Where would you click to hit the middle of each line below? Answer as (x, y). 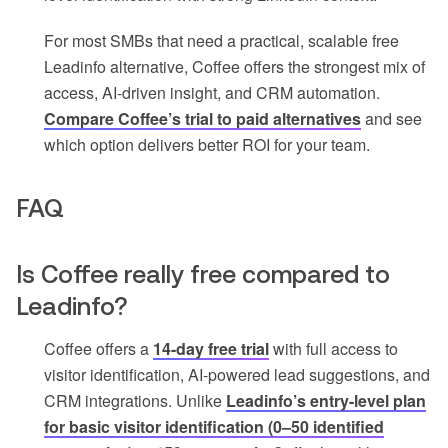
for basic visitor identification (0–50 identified (214, 426)
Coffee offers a (98, 348)
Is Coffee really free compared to (203, 273)
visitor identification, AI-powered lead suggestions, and (237, 374)
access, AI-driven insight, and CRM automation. (212, 92)
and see (391, 118)
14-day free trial (211, 348)
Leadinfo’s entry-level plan (326, 400)
